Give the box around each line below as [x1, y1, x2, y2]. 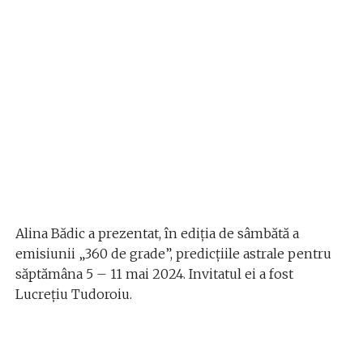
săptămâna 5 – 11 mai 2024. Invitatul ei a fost [15, 265, 293, 282]
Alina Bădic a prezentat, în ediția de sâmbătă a [15, 224, 299, 241]
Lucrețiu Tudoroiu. [15, 285, 132, 302]
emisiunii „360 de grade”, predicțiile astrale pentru [15, 245, 331, 262]
